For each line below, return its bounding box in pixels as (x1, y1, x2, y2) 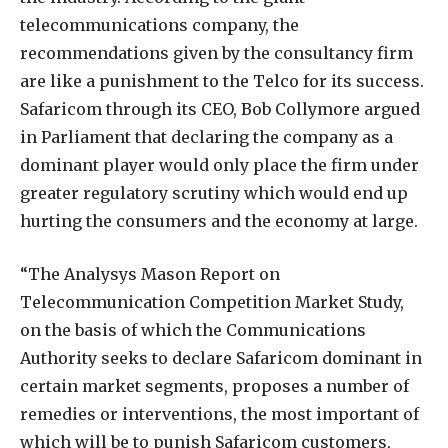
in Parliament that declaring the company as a (20, 126, 393, 147)
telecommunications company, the (20, 14, 299, 35)
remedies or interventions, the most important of (20, 403, 419, 424)
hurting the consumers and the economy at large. (20, 210, 418, 231)
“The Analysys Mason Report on (20, 263, 280, 284)
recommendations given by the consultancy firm (20, 42, 413, 63)
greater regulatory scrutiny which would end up (20, 182, 408, 203)
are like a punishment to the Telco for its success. (20, 70, 424, 91)
